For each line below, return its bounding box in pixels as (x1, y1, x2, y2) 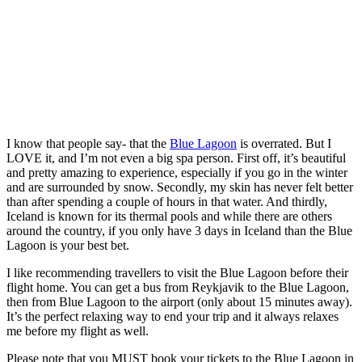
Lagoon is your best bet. (6, 238, 129, 253)
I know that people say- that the (6, 137, 170, 151)
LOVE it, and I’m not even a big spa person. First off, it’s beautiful (6, 151, 346, 166)
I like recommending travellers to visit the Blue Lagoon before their (6, 266, 348, 280)
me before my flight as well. (6, 324, 149, 339)
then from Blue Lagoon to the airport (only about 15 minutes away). (6, 295, 352, 309)
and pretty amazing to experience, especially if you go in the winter (6, 166, 347, 180)
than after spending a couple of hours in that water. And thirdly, (6, 195, 327, 209)
